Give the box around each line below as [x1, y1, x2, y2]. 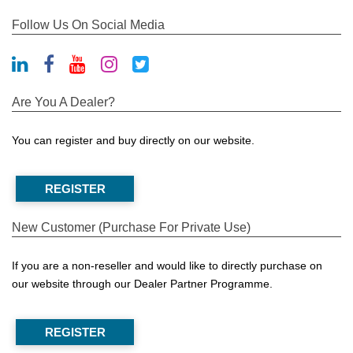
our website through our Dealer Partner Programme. [12, 277, 273, 291]
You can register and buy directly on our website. [12, 134, 255, 147]
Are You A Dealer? [12, 95, 115, 110]
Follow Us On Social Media [12, 18, 165, 32]
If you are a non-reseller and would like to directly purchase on [12, 259, 322, 273]
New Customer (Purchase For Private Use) [12, 221, 251, 235]
